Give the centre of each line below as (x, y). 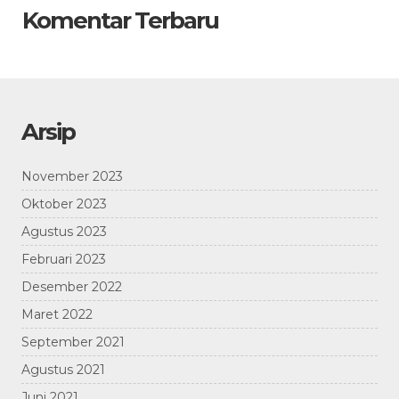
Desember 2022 (72, 287)
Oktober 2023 (64, 204)
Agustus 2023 (64, 232)
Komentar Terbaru (120, 21)
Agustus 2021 (63, 370)
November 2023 (72, 177)
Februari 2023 (64, 260)
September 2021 (73, 342)
